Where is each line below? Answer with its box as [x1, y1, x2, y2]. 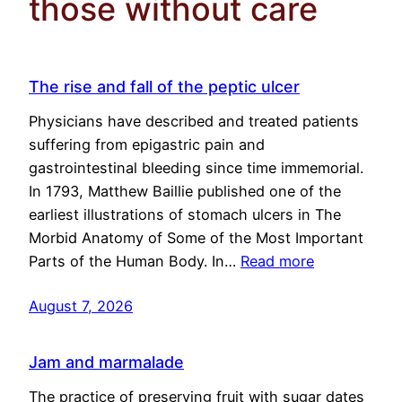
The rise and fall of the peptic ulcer [29, 77, 300, 97]
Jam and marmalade [29, 353, 184, 372]
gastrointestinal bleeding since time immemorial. [29, 159, 363, 178]
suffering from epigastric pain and [29, 135, 265, 154]
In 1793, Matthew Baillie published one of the [29, 182, 341, 201]
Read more [240, 252, 314, 271]
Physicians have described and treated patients [29, 112, 359, 131]
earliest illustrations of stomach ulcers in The [29, 205, 341, 224]
